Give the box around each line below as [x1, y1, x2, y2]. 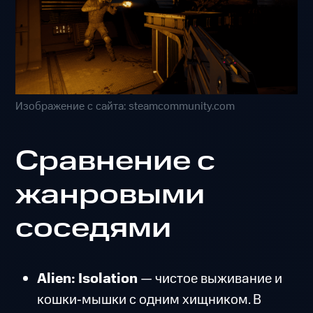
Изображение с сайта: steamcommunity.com [15, 99, 235, 115]
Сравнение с [15, 141, 216, 181]
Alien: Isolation [36, 269, 138, 289]
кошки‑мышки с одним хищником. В [36, 290, 261, 310]
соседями [15, 208, 172, 248]
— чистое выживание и [137, 269, 282, 289]
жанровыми [15, 175, 205, 214]
